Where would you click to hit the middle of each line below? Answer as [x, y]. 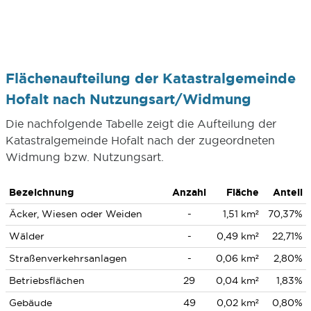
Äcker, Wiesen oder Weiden [75, 214]
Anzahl [189, 192]
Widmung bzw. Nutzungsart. [84, 157]
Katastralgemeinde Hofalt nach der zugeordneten [140, 140]
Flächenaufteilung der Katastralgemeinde [150, 78]
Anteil [287, 192]
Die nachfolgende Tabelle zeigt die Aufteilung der [141, 124]
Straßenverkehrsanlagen [68, 258]
